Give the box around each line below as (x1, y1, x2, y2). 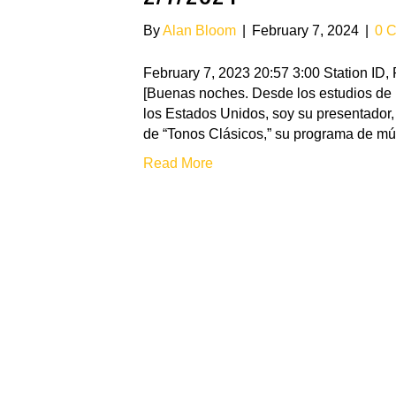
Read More (143, 156, 213, 171)
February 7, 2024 (252, 23, 359, 38)
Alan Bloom (163, 23, 236, 38)
